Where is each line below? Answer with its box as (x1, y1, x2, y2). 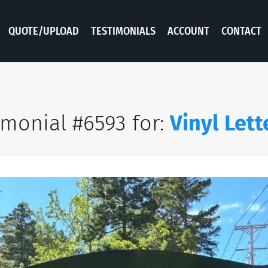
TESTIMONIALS (91, 24, 156, 38)
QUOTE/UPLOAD (8, 24, 79, 38)
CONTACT (221, 24, 261, 38)
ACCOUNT (167, 24, 209, 38)
